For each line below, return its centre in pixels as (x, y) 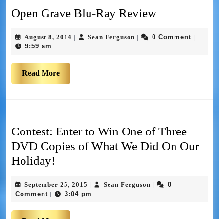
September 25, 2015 (56, 185)
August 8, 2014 (48, 37)
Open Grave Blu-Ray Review (84, 13)
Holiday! (33, 161)
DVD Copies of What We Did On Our (105, 146)
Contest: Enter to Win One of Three (99, 131)
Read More (41, 73)
